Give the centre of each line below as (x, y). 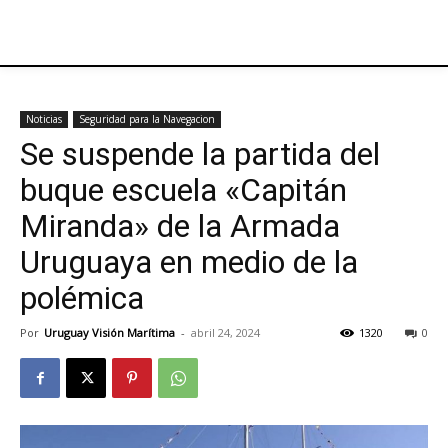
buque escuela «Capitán (183, 190)
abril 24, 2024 (225, 332)
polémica (82, 298)
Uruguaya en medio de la (189, 262)
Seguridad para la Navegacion (147, 119)
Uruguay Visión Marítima (109, 332)
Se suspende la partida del (200, 154)
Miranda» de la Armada (180, 226)
